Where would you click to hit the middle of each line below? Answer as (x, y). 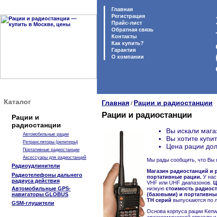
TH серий (159, 200)
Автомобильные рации (46, 134)
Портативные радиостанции (51, 150)
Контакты (123, 36)
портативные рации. (174, 177)
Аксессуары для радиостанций (54, 157)
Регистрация (128, 16)
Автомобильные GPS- (41, 188)
